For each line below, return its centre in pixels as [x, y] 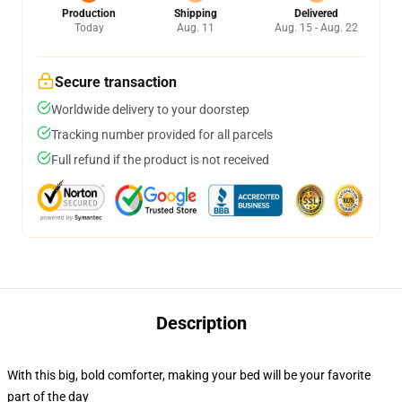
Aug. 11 [195, 28]
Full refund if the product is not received [160, 160]
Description [201, 323]
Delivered [316, 13]
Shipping [195, 13]
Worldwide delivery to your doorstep [150, 109]
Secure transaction [116, 82]
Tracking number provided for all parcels [162, 135]
